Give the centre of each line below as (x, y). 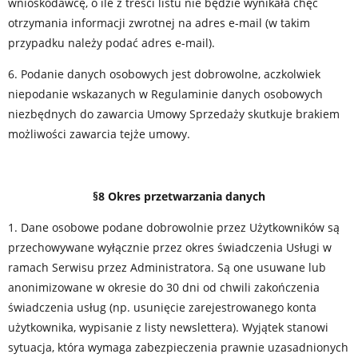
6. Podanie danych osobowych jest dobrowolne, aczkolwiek (164, 74)
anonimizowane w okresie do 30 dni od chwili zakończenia (164, 287)
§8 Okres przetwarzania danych (179, 196)
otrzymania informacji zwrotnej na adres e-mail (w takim (159, 23)
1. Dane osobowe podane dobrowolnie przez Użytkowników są (174, 227)
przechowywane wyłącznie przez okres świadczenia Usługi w (170, 247)
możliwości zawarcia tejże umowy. (99, 134)
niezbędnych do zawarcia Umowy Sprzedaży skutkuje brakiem (174, 114)
